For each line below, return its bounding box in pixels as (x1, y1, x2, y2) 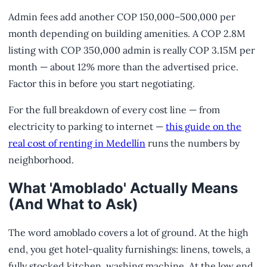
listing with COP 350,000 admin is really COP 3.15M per (8, 44, 255, 57)
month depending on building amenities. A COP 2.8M (8, 27, 246, 40)
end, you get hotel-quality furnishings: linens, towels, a (8, 243, 250, 255)
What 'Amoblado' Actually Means (8, 179, 238, 197)
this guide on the (166, 120, 241, 133)
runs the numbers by (145, 137, 240, 150)
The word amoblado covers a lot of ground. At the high (8, 226, 249, 238)
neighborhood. (8, 154, 74, 166)
